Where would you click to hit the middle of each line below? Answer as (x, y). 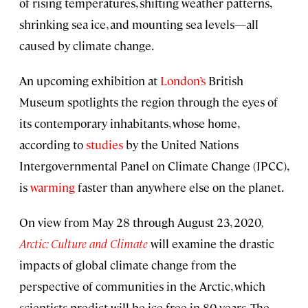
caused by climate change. (87, 46)
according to (53, 145)
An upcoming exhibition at (90, 81)
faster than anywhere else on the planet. (179, 187)
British (224, 81)
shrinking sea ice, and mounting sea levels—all (139, 24)
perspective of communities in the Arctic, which (142, 286)
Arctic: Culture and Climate (84, 244)
